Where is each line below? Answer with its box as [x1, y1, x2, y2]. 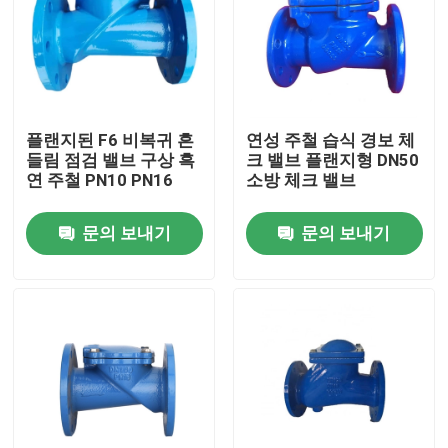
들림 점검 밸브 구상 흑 [26, 150, 196, 171]
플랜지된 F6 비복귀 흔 [26, 130, 195, 151]
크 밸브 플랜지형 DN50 [245, 150, 419, 171]
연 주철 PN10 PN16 [26, 170, 174, 191]
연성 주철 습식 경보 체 [245, 130, 415, 151]
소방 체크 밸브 [245, 170, 356, 191]
